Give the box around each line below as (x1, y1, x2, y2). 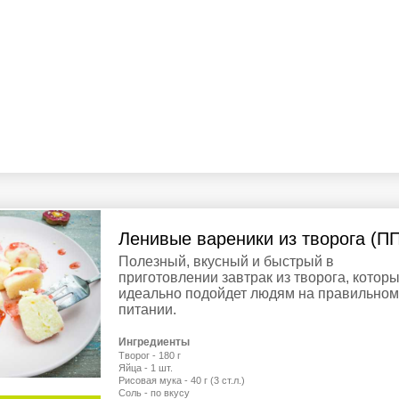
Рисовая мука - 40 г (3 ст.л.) (118, 375, 245, 387)
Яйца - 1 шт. (118, 362, 173, 374)
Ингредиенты (118, 336, 190, 349)
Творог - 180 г (118, 350, 181, 362)
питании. (118, 302, 176, 318)
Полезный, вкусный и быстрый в (118, 254, 334, 270)
